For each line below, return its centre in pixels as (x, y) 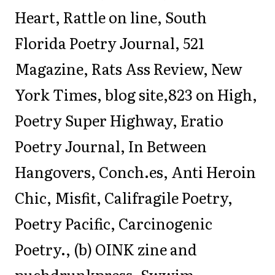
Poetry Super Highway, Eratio (119, 120)
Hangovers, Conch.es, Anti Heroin (135, 172)
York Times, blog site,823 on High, (136, 94)
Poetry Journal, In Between (111, 146)
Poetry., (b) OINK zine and (106, 249)
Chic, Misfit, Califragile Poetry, (124, 197)
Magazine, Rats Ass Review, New (129, 68)
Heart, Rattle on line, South (111, 17)
